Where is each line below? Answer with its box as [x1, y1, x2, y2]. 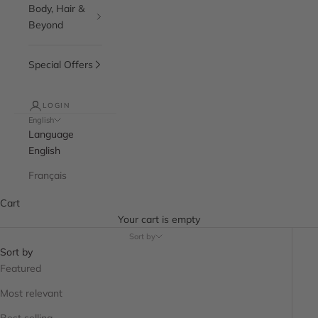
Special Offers [28, 57, 93, 71]
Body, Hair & [28, 1, 84, 15]
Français [28, 168, 67, 182]
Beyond [28, 18, 63, 31]
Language [28, 127, 74, 141]
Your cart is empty [118, 212, 200, 226]
